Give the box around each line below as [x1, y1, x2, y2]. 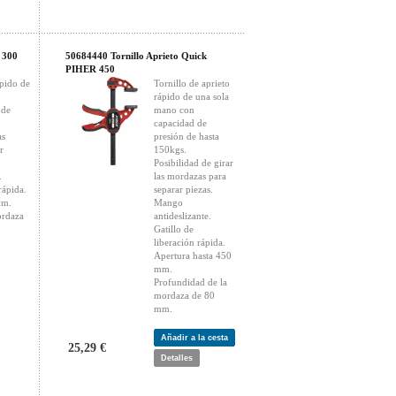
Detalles [161, 354, 198, 362]
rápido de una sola [154, 91, 229, 102]
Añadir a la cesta [161, 333, 233, 342]
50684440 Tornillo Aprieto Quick [65, 50, 207, 61]
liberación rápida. [154, 237, 225, 247]
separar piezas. [154, 184, 213, 194]
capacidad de [154, 118, 207, 128]
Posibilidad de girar [154, 157, 233, 168]
